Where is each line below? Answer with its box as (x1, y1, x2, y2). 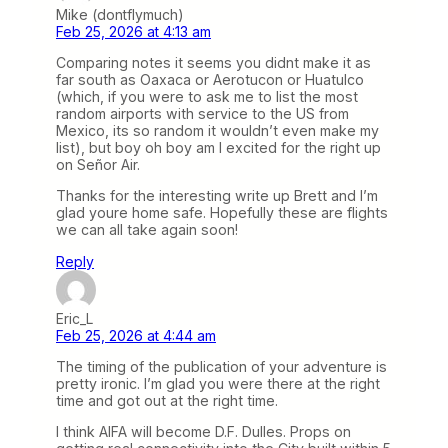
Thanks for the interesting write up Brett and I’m (56, 187, 378, 205)
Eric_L (56, 309, 93, 327)
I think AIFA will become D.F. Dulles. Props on (56, 422, 351, 440)
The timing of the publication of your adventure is (56, 357, 387, 375)
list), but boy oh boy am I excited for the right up (56, 139, 381, 157)
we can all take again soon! (56, 221, 238, 239)
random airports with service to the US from (56, 105, 349, 123)
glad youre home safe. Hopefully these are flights (56, 204, 388, 222)
